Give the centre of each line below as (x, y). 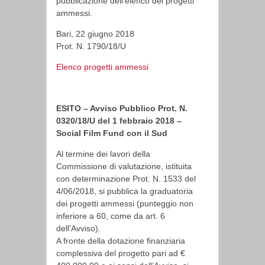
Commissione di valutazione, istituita (124, 166)
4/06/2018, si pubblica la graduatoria (125, 191)
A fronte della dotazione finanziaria (121, 241)
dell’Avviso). (78, 228)
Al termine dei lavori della (103, 154)
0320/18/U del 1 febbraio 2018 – (119, 121)
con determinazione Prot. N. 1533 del (126, 179)
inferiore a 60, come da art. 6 (111, 216)
